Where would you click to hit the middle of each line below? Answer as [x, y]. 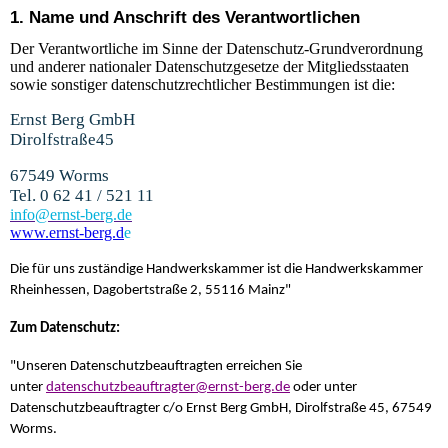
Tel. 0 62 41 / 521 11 [82, 195]
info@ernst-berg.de [71, 214]
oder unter [323, 388]
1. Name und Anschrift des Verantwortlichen [185, 17]
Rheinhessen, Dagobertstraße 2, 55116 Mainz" [152, 290]
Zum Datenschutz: [65, 328]
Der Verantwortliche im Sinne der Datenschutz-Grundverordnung [216, 48]
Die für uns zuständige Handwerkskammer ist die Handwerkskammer [216, 269]
